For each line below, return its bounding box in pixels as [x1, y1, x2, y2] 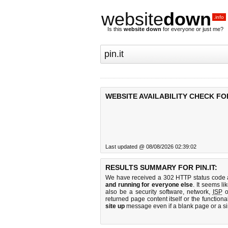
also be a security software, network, [105, 188, 213, 195]
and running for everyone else [105, 181, 193, 188]
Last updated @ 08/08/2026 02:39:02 [105, 144, 196, 150]
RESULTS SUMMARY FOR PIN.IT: [105, 163, 217, 172]
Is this [107, 26, 124, 32]
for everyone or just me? [161, 26, 223, 32]
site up [105, 203, 125, 210]
